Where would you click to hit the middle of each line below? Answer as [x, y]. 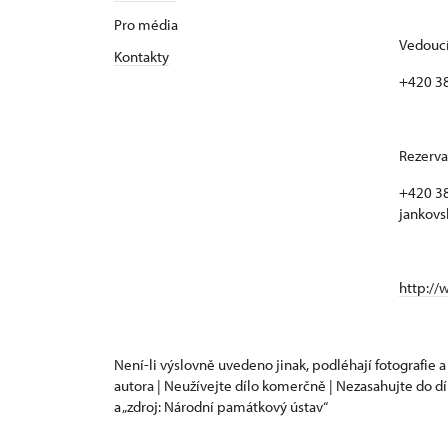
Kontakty [141, 56]
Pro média [146, 24]
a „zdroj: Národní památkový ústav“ [221, 406]
